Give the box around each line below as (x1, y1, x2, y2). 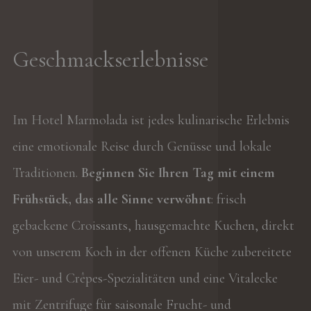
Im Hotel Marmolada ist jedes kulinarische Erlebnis (12, 112, 289, 129)
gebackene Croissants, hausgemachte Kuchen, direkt (12, 217, 294, 235)
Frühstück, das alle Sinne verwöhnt (12, 191, 211, 208)
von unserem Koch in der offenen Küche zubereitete (12, 244, 292, 261)
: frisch (210, 191, 246, 208)
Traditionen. (12, 165, 81, 182)
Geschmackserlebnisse (12, 46, 208, 74)
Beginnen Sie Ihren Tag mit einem (81, 165, 275, 182)
